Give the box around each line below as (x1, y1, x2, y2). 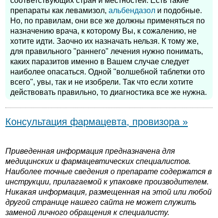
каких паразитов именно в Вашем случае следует (10, 57, 189, 66)
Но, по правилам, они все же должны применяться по (10, 17, 205, 25)
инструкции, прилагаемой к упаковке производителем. (5, 178, 209, 186)
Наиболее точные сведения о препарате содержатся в (5, 167, 212, 176)
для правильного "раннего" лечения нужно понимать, (10, 47, 203, 56)
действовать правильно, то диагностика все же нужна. (10, 88, 207, 97)
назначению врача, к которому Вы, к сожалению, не (10, 27, 197, 36)
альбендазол (109, 6, 155, 15)
